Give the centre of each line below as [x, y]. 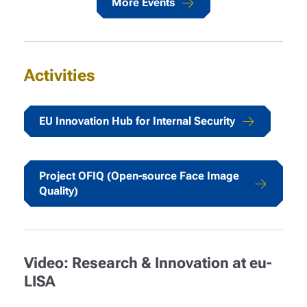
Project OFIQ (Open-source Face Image [139, 175]
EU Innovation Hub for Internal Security [137, 121]
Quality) [58, 191]
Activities [59, 75]
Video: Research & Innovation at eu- [148, 262]
